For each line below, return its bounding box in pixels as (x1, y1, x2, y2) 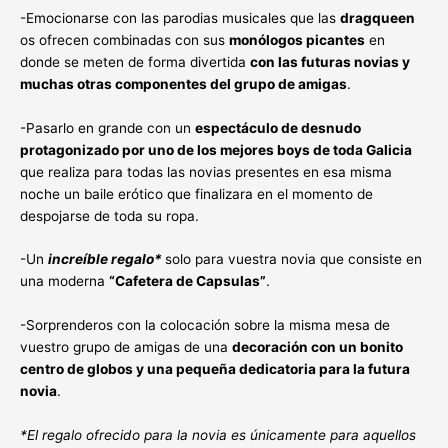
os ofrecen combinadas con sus (20, 31, 229, 48)
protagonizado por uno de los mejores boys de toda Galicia (20, 141, 412, 158)
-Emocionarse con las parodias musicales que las (20, 9, 340, 26)
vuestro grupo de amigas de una (20, 339, 232, 356)
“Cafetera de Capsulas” (109, 273, 266, 290)
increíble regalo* (48, 251, 162, 268)
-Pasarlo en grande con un (20, 119, 195, 136)
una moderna (20, 273, 109, 290)
